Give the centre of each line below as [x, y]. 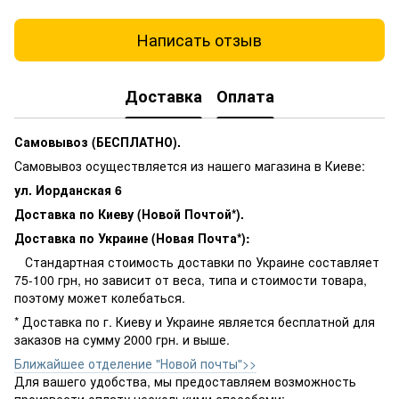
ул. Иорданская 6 [70, 189]
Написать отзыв [199, 40]
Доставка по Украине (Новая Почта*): [132, 237]
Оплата [245, 97]
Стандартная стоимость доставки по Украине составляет [200, 261]
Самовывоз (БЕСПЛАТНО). [98, 141]
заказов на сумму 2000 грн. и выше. [122, 339]
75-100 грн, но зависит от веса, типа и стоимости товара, [191, 279]
